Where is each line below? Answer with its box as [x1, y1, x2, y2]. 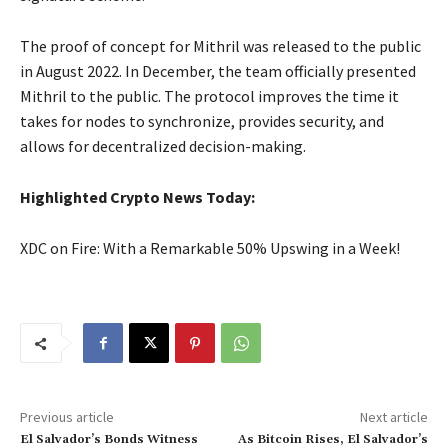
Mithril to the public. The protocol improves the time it [20, 86, 399, 107]
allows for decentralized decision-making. [20, 136, 306, 157]
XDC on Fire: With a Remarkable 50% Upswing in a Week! [20, 238, 400, 259]
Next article [359, 408, 428, 427]
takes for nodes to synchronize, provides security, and [20, 111, 384, 132]
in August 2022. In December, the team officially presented [20, 61, 416, 82]
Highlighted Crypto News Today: [20, 187, 255, 208]
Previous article [20, 408, 114, 427]
